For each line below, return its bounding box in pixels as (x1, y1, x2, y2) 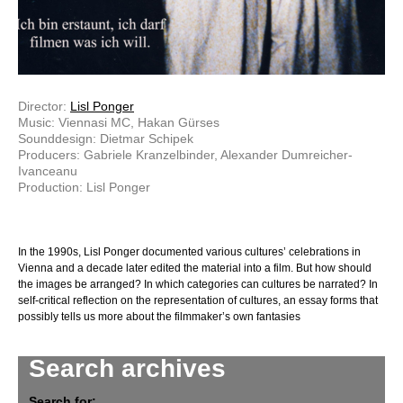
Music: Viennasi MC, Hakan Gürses (18, 115, 219, 130)
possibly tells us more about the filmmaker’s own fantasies (18, 310, 300, 324)
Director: (18, 99, 70, 114)
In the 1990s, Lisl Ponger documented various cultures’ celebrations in (18, 246, 361, 259)
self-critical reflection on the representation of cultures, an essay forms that (18, 294, 378, 308)
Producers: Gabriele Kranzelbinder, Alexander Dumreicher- (18, 148, 353, 163)
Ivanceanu (18, 164, 77, 179)
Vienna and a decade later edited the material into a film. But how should (18, 262, 372, 275)
